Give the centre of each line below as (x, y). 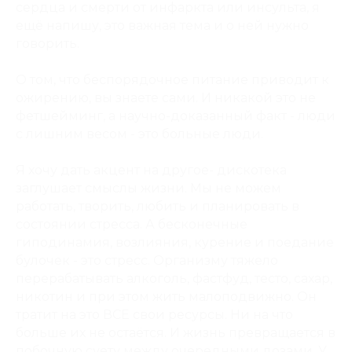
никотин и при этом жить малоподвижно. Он (166, 297)
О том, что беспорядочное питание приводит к (172, 80)
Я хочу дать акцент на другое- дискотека (151, 170)
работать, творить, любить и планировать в (158, 206)
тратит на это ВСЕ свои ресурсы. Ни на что (154, 315)
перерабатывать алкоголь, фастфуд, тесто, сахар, (174, 279)
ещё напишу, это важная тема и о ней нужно (162, 26)
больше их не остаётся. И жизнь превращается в (176, 333)
